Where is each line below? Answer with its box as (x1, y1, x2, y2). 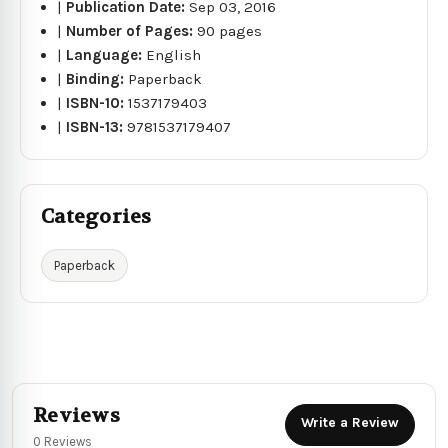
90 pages (197, 21, 263, 40)
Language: (66, 45, 147, 64)
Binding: (66, 69, 129, 88)
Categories (41, 203, 152, 229)
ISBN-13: (66, 117, 128, 136)
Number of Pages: (66, 21, 198, 40)
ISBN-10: (66, 93, 129, 112)
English (146, 45, 202, 64)
